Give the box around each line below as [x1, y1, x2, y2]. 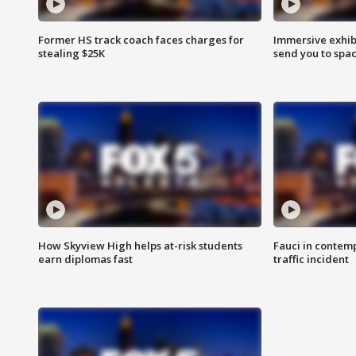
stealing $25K [38, 46, 105, 61]
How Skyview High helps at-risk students [38, 238, 242, 253]
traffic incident [273, 252, 349, 267]
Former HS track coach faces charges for [38, 33, 244, 48]
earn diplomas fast [38, 252, 133, 267]
